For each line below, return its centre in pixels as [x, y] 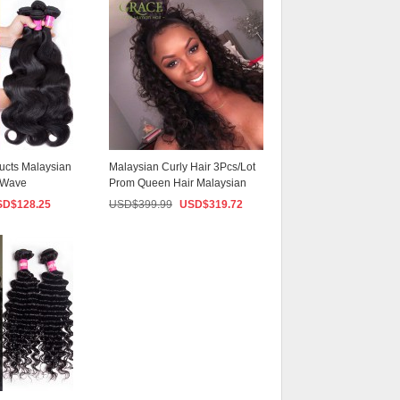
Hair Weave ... [143, 199]
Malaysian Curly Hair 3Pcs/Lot [182, 167]
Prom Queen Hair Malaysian [178, 183]
